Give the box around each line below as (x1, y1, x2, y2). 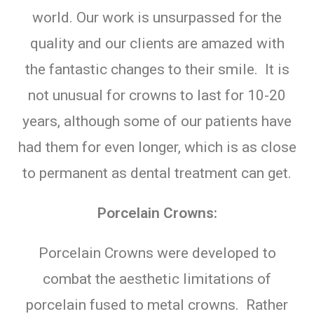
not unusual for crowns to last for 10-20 (28, 86, 286, 104)
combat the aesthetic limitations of (43, 270, 271, 287)
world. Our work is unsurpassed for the (32, 8, 282, 26)
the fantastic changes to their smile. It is (25, 60, 289, 78)
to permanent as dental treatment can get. (22, 164, 292, 182)
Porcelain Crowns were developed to (38, 244, 276, 261)
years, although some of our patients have (22, 112, 292, 130)
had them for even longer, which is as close (18, 138, 296, 156)
